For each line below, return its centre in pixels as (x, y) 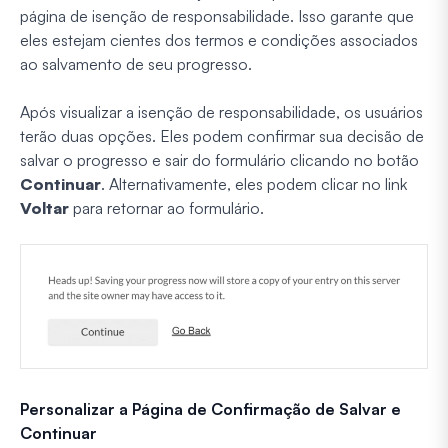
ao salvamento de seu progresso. (136, 64)
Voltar (44, 208)
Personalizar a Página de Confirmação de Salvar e (210, 408)
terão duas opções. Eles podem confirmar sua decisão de (222, 136)
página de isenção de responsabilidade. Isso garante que (217, 16)
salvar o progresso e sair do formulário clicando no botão (219, 160)
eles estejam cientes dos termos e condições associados (219, 40)
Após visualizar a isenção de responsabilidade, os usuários (221, 112)
